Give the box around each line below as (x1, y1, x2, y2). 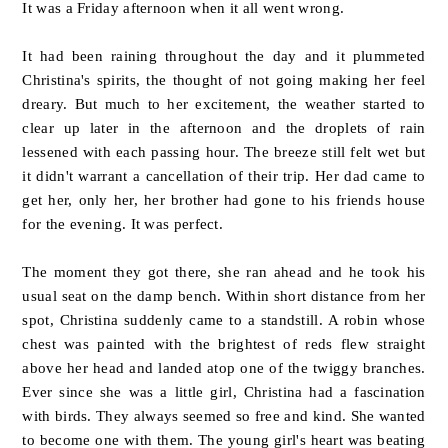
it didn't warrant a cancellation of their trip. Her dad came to (22, 167, 426, 185)
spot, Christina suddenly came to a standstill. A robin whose (22, 311, 426, 329)
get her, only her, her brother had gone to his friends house (22, 191, 426, 209)
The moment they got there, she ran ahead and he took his (22, 263, 426, 281)
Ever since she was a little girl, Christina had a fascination (22, 383, 426, 401)
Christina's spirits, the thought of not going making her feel (22, 71, 426, 89)
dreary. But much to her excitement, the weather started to (22, 95, 426, 113)
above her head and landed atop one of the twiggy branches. (22, 359, 426, 377)
